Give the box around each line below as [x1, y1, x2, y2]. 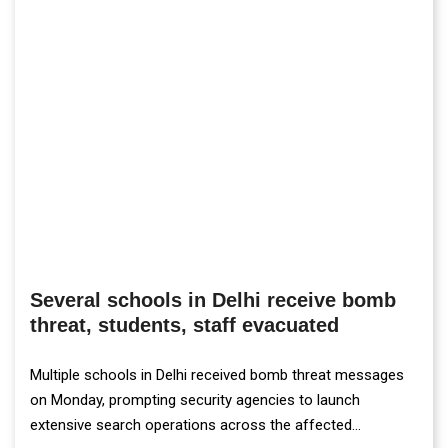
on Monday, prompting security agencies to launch [30, 390, 360, 409]
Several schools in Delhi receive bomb [30, 288, 396, 311]
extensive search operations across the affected [30, 415, 352, 434]
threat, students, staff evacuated [30, 313, 339, 336]
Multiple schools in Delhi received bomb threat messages [30, 365, 404, 384]
